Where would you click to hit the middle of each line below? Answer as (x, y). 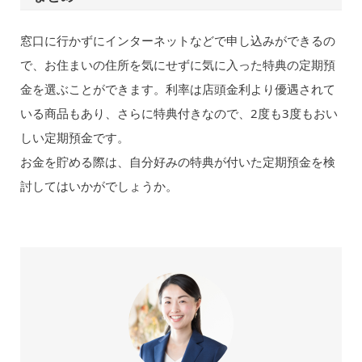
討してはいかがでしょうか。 (99, 186)
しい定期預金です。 (74, 138)
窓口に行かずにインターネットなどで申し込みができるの (177, 41)
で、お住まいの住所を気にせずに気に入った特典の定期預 (177, 65)
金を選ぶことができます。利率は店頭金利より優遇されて (177, 89)
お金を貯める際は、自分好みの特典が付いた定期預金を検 (177, 162)
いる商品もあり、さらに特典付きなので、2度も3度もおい (179, 114)
